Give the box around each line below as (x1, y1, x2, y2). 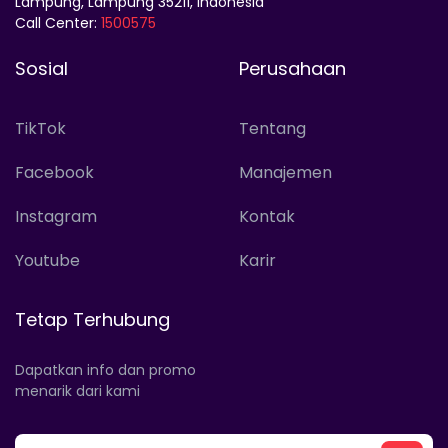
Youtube (15, 249, 80, 273)
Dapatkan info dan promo (15, 360, 196, 381)
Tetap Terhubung (15, 307, 170, 333)
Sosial (15, 56, 68, 82)
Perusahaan (239, 56, 346, 82)
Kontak (239, 205, 295, 229)
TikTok (15, 117, 66, 141)
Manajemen (239, 161, 332, 185)
